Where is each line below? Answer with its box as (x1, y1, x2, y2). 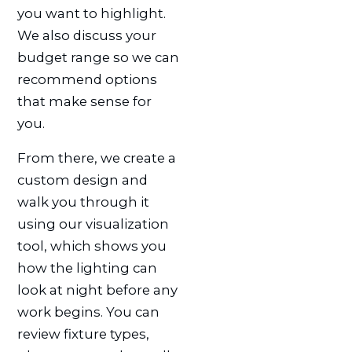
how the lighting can (16, 260, 157, 277)
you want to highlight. (16, 5, 166, 21)
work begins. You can (16, 304, 159, 321)
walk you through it (16, 194, 149, 211)
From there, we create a (16, 150, 176, 167)
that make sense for (16, 93, 152, 109)
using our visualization (16, 216, 169, 233)
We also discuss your (16, 27, 156, 43)
